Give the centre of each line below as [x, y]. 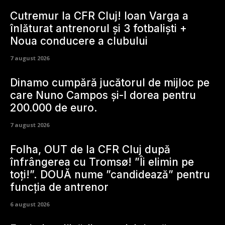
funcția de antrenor [59, 187]
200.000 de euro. [54, 107]
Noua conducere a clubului [79, 41]
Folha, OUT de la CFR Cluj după [90, 149]
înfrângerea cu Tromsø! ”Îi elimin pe [102, 162]
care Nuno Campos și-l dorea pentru [103, 95]
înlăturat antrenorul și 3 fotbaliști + [98, 28]
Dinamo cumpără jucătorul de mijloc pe [110, 82]
